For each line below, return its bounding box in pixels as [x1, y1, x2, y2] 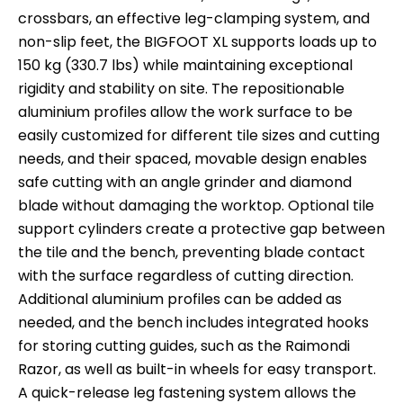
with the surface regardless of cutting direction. [18, 264, 354, 286]
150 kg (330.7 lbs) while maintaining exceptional [18, 54, 353, 76]
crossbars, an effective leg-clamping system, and [18, 7, 370, 29]
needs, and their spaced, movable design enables [18, 148, 367, 169]
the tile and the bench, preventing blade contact [18, 241, 365, 263]
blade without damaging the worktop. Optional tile [18, 194, 374, 216]
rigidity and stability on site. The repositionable [18, 77, 345, 99]
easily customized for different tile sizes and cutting [18, 124, 380, 146]
